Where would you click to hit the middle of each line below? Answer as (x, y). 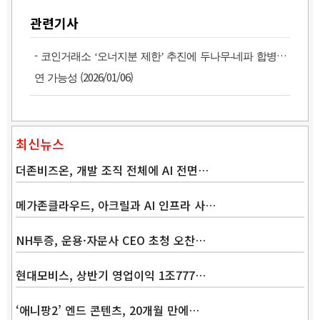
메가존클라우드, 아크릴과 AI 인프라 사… (116, 205)
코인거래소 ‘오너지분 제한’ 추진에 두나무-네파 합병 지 (165, 57)
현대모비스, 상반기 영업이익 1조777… (111, 275)
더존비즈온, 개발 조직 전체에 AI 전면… (112, 170)
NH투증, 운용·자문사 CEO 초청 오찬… (111, 240)
